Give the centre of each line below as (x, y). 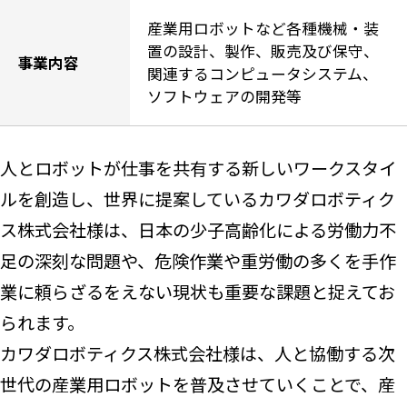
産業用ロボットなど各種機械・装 (263, 28)
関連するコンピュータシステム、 (263, 74)
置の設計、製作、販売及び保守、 (263, 51)
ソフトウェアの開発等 (225, 96)
